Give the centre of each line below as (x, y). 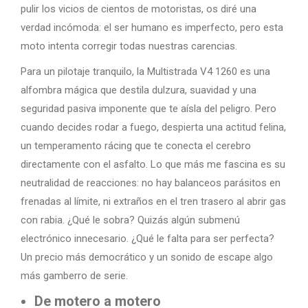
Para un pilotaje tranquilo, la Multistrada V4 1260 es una (145, 71)
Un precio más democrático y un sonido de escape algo (147, 257)
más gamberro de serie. (74, 276)
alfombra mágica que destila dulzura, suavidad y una (139, 90)
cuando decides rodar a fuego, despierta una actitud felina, (153, 127)
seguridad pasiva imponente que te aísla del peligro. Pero (148, 109)
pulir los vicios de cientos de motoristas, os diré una (139, 9)
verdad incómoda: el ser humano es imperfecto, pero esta (152, 27)
